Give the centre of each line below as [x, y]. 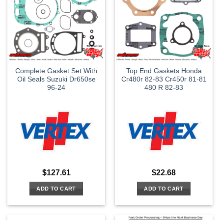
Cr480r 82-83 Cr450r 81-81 [164, 80]
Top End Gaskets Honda [164, 71]
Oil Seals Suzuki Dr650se [56, 80]
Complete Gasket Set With [56, 71]
